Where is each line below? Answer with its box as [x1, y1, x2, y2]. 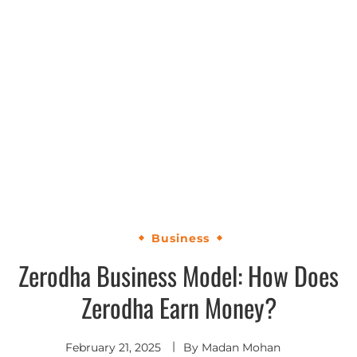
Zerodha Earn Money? [80, 288, 277, 327]
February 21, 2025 [65, 340, 161, 355]
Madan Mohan [202, 340, 280, 355]
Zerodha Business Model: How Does [18, 257, 339, 295]
